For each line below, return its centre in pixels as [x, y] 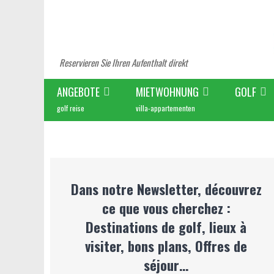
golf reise [71, 108]
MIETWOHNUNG [167, 92]
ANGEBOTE [78, 92]
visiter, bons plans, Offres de [166, 246]
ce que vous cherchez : [166, 208]
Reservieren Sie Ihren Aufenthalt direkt [124, 62]
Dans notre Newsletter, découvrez [166, 189]
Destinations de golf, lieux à [166, 227]
